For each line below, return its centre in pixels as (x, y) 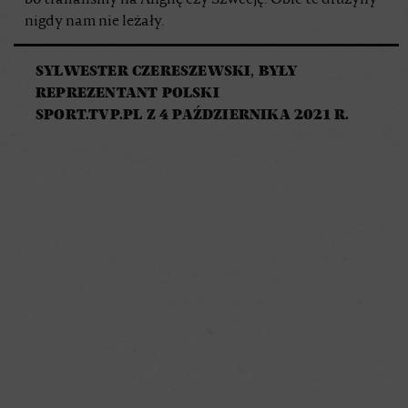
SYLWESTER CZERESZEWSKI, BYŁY (167, 71)
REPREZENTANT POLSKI (127, 92)
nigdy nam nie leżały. (95, 21)
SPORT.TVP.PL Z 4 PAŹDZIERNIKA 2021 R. (193, 114)
